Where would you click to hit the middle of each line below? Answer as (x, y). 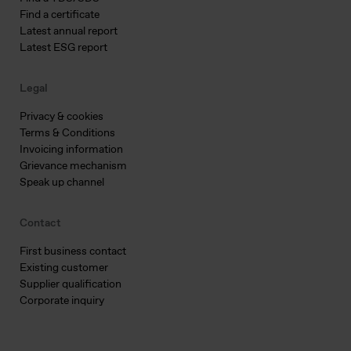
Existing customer (64, 268)
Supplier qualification (71, 284)
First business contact (73, 251)
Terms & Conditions (67, 133)
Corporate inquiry (62, 301)
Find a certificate (60, 15)
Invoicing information (71, 150)
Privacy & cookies (62, 117)
